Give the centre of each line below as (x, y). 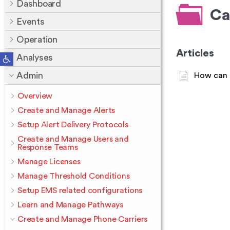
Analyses (35, 57)
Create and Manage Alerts (66, 110)
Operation (37, 40)
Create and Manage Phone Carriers (82, 219)
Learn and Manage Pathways (70, 205)
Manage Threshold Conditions (74, 176)
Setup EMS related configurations (80, 190)
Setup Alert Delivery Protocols (73, 125)
